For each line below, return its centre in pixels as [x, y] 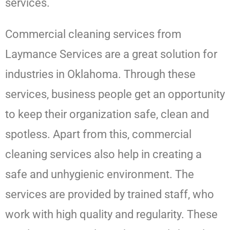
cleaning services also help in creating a [103, 155]
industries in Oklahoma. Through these [100, 74]
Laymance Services [54, 54]
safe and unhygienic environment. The [100, 175]
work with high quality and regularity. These [111, 215]
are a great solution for [160, 54]
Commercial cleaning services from [93, 34]
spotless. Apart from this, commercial [98, 135]
